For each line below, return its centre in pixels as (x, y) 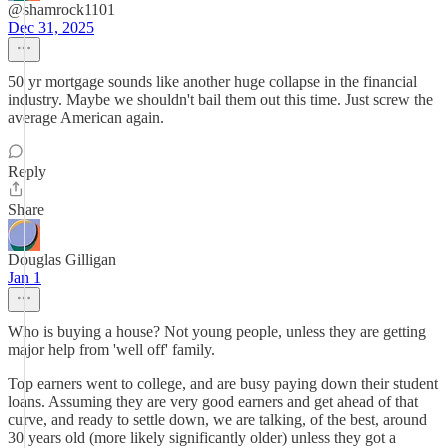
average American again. (86, 117)
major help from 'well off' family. (111, 349)
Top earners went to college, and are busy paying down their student (223, 383)
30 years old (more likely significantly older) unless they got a (202, 437)
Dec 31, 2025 (51, 27)
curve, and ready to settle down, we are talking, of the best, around (217, 419)
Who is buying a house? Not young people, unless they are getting (217, 331)
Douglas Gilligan (62, 259)
